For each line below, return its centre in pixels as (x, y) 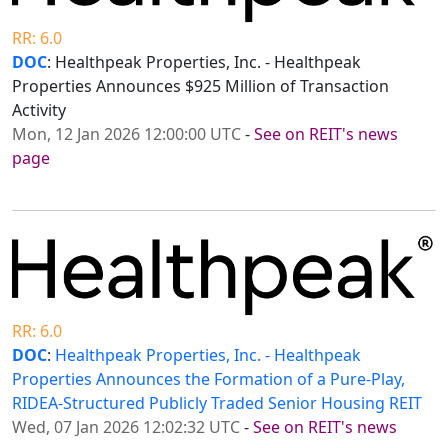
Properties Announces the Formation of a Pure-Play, (208, 378)
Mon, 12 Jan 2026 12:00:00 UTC (126, 134)
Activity (39, 110)
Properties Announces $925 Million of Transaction (200, 86)
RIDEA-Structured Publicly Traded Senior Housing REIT (217, 402)
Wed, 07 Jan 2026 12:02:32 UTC (126, 426)
